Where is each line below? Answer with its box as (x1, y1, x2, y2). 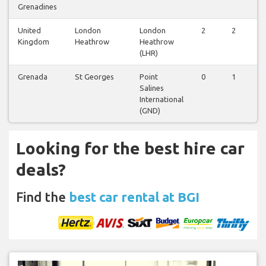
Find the (16, 189, 69, 204)
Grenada (18, 72, 47, 81)
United (18, 26, 41, 34)
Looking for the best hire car (16, 138, 245, 157)
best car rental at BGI (69, 189, 199, 204)
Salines (140, 83, 164, 92)
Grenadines (18, 2, 57, 11)
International (140, 94, 183, 103)
